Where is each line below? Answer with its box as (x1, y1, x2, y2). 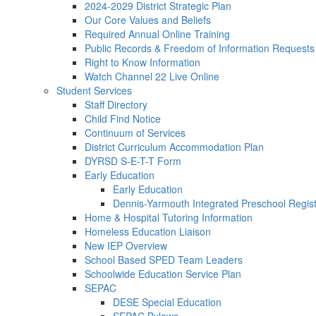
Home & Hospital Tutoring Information (85, 210, 253, 224)
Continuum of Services (85, 126, 186, 140)
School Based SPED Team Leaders (85, 253, 243, 267)
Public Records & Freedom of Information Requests (85, 41, 315, 55)
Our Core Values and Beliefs (85, 13, 211, 27)
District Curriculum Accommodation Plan (85, 140, 264, 154)
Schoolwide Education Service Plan (85, 267, 241, 281)
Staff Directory (85, 97, 147, 111)
